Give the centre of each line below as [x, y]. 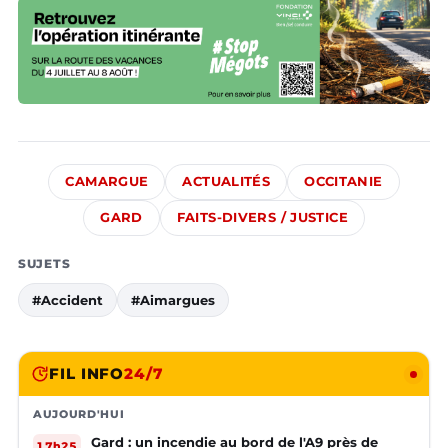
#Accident [67, 300]
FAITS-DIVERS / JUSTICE [262, 218]
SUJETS [44, 264]
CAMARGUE [107, 182]
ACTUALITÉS [226, 182]
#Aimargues [173, 300]
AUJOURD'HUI [79, 414]
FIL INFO [87, 374]
